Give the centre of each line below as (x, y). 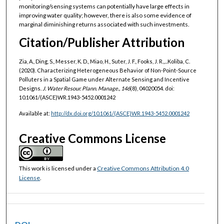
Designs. (30, 88)
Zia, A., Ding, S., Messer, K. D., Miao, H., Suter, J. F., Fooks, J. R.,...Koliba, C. (104, 61)
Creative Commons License (92, 138)
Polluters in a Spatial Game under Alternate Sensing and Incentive (104, 79)
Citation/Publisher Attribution (101, 42)
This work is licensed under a (58, 168)
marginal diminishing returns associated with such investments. (104, 24)
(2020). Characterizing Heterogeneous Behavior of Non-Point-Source (107, 70)
